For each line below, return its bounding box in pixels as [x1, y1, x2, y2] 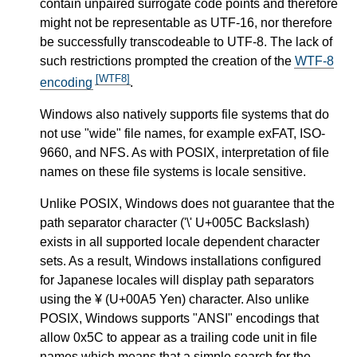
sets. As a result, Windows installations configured [40, 253, 321, 268]
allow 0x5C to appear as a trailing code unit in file [40, 330, 317, 344]
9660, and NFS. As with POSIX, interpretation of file [40, 145, 329, 159]
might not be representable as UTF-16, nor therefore [40, 15, 332, 29]
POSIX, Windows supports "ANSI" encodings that [40, 311, 319, 325]
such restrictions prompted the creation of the [40, 53, 295, 68]
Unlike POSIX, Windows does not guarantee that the [40, 196, 335, 210]
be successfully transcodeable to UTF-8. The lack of [40, 34, 332, 49]
